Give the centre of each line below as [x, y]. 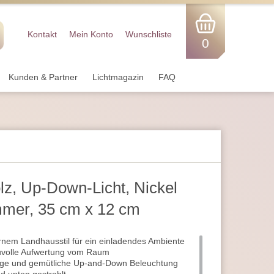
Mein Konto [91, 34]
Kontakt [42, 34]
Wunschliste [149, 34]
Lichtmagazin [118, 77]
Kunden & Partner [43, 77]
